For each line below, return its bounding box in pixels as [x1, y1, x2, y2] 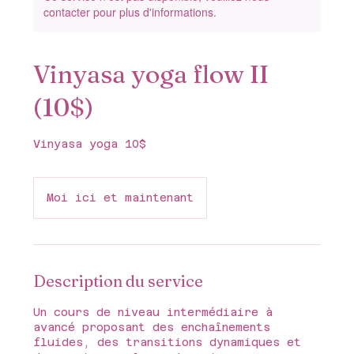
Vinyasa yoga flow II [33, 58, 269, 89]
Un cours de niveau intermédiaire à [33, 305, 273, 318]
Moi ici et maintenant [47, 190, 194, 204]
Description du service [33, 270, 204, 291]
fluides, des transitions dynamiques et [33, 335, 302, 348]
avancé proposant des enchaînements [33, 320, 271, 333]
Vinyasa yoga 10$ [33, 137, 147, 150]
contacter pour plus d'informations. [43, 3, 217, 20]
